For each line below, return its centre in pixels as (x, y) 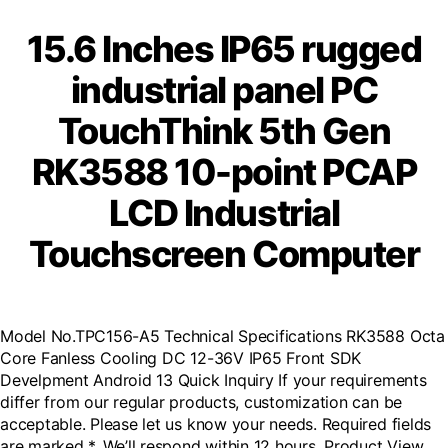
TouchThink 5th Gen (224, 130)
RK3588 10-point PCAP (224, 171)
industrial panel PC (224, 89)
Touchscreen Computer (224, 253)
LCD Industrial (224, 212)
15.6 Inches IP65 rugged (224, 48)
